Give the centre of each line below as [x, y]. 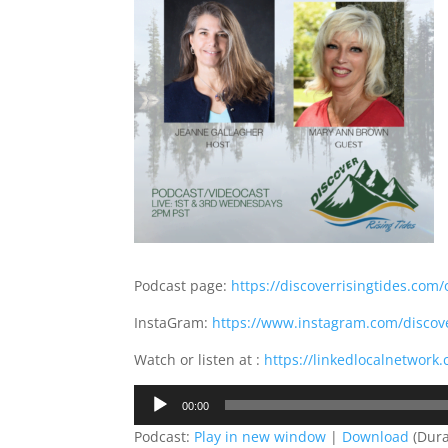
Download [376, 436]
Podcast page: [183, 285]
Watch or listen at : [199, 359]
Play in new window [260, 436]
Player [154, 418]
